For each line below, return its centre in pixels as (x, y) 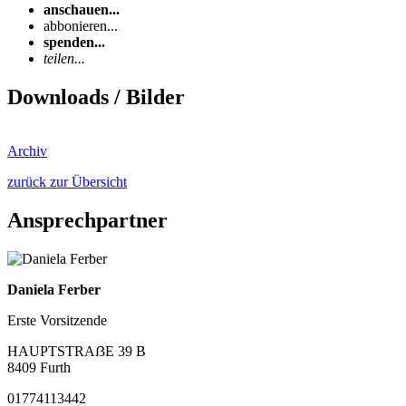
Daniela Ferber (54, 290)
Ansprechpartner (87, 221)
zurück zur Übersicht (67, 182)
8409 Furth (39, 368)
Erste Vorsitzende (57, 321)
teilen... (64, 58)
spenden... (74, 42)
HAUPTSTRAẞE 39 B (77, 352)
